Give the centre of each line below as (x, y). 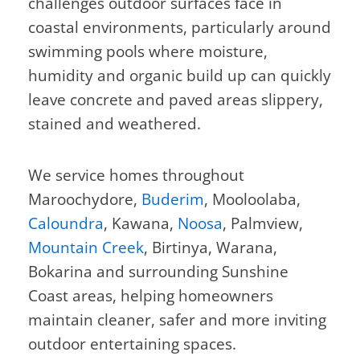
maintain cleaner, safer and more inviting (177, 319)
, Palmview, (263, 223)
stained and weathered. (115, 124)
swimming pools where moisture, (148, 52)
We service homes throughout (136, 175)
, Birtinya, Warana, (211, 247)
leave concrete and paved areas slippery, (176, 100)
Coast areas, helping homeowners (151, 295)
